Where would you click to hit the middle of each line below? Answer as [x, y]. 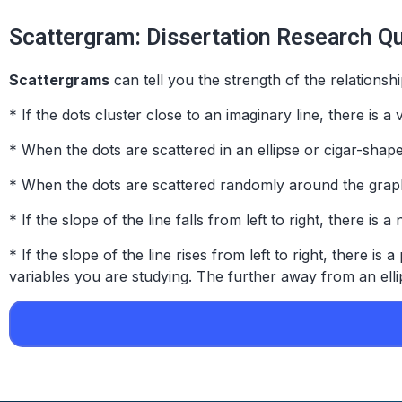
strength [253, 79]
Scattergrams [59, 79]
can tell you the [167, 79]
